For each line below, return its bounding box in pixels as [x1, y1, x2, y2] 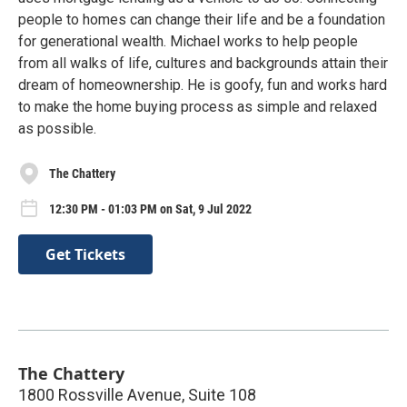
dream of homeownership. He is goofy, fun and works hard [18, 76, 387, 94]
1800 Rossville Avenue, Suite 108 [18, 384, 256, 404]
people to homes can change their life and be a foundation [18, 11, 385, 29]
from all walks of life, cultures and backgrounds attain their [18, 55, 388, 73]
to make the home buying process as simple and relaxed [18, 98, 377, 116]
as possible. [18, 120, 96, 138]
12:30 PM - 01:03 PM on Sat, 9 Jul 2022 [49, 202, 252, 217]
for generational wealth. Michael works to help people [18, 33, 358, 51]
